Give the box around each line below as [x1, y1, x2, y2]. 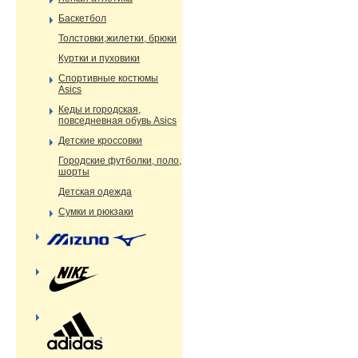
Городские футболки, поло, [58, 155, 181, 166]
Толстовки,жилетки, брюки [58, 33, 177, 44]
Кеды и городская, [58, 104, 141, 115]
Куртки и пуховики [58, 53, 140, 64]
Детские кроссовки [58, 135, 142, 146]
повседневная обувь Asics [58, 115, 177, 126]
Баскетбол [58, 13, 106, 24]
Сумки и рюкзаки [58, 206, 133, 217]
